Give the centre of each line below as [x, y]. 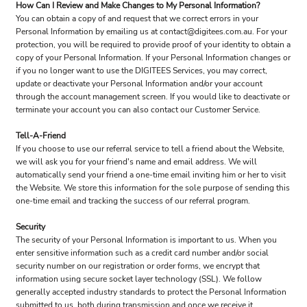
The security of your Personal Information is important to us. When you [146, 240]
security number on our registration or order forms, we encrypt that [138, 266]
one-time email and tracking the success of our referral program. [133, 201]
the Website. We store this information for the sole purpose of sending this [153, 188]
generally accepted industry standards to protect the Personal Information [151, 292]
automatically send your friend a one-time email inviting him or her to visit [151, 175]
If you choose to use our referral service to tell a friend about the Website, [150, 149]
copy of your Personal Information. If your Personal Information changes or [153, 58]
